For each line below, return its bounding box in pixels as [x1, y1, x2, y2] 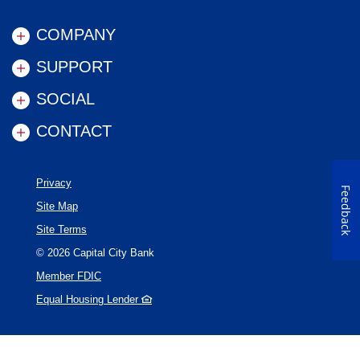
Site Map [36, 199, 78, 212]
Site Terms [36, 223, 87, 235]
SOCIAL [36, 89, 95, 108]
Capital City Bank [70, 246, 154, 259]
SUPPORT [36, 57, 112, 76]
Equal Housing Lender [36, 292, 141, 305]
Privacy [36, 176, 72, 189]
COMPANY [36, 25, 116, 43]
